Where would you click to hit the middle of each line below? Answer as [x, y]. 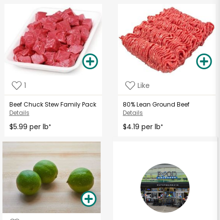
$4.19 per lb [142, 127]
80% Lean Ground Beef [156, 105]
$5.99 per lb [29, 127]
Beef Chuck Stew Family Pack [53, 105]
